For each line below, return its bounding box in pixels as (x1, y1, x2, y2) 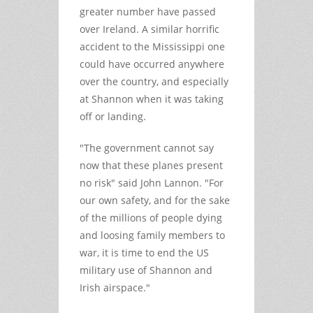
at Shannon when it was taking (80, 92, 224, 105)
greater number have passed (80, 4, 216, 18)
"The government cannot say (80, 140, 214, 154)
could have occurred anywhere (80, 57, 224, 71)
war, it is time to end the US (80, 245, 209, 259)
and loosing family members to (80, 228, 225, 242)
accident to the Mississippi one (80, 39, 225, 53)
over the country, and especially (80, 74, 228, 88)
